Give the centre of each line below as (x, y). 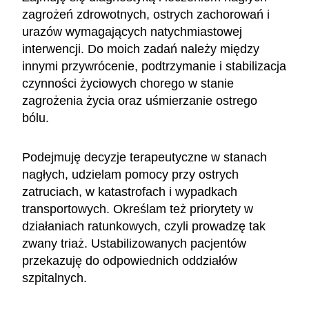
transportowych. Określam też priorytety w (138, 209)
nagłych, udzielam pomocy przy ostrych (130, 174)
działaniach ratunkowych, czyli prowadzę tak (144, 226)
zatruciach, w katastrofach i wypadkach (130, 191)
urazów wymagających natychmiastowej (132, 31)
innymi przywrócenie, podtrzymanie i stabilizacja (154, 66)
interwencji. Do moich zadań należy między (141, 49)
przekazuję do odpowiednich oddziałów (130, 260)
